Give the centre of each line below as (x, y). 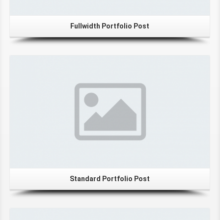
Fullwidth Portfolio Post (110, 26)
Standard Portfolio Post (110, 179)
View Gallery (101, 205)
